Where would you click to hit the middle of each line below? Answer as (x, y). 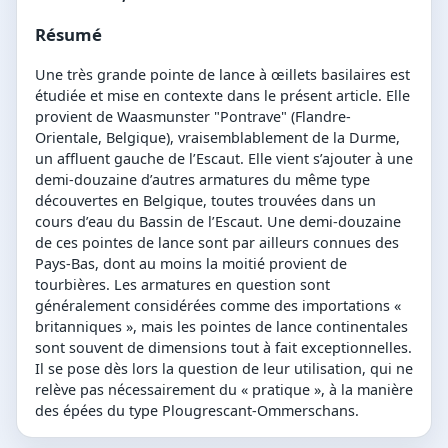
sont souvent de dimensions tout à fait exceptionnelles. (223, 348)
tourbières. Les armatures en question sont (182, 285)
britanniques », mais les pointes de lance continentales (221, 327)
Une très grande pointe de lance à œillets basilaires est (222, 75)
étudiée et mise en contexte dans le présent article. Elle (222, 96)
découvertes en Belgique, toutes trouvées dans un (205, 201)
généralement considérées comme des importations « (218, 306)
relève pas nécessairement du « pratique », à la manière (224, 390)
